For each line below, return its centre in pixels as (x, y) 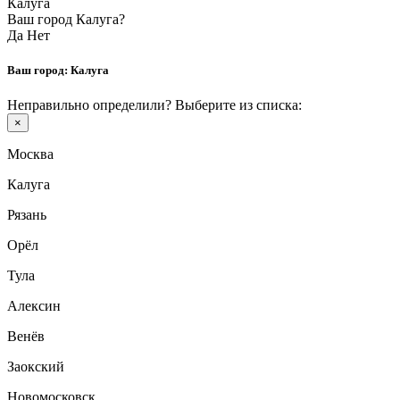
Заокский (36, 366)
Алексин (34, 305)
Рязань (27, 214)
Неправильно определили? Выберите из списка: (154, 104)
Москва (30, 154)
